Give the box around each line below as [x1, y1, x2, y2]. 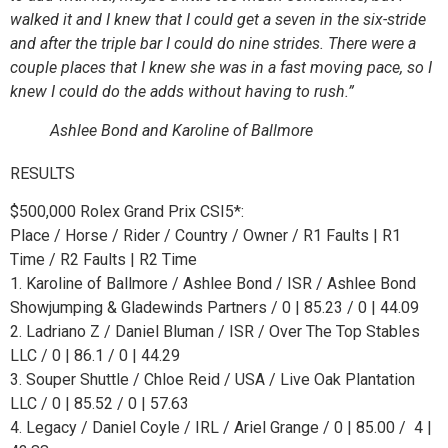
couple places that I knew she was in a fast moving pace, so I [10, 57, 432, 77]
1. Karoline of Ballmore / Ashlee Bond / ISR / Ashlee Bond [10, 274, 416, 294]
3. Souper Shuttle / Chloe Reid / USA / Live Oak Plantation [10, 370, 415, 390]
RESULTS [10, 163, 75, 183]
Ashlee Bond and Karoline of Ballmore [50, 120, 313, 140]
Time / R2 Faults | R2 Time [10, 250, 197, 270]
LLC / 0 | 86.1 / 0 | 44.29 [10, 346, 180, 366]
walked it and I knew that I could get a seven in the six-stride [10, 9, 426, 29]
